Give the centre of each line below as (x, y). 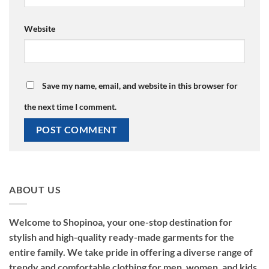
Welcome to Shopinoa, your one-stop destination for (121, 222)
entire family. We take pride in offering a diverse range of (131, 252)
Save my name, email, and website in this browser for (140, 86)
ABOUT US (35, 189)
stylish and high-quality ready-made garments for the (122, 237)
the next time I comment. (70, 107)
